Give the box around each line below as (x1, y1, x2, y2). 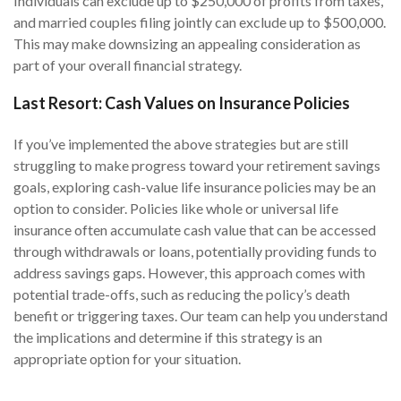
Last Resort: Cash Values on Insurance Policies (13, 93, 350, 113)
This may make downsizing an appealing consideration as (13, 35, 361, 52)
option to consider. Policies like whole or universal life (13, 200, 338, 217)
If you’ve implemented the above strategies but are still (13, 135, 348, 152)
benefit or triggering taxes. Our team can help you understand (13, 307, 388, 324)
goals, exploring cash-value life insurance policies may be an (13, 178, 376, 195)
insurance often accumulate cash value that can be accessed (13, 221, 376, 238)
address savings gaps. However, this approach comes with (13, 264, 365, 281)
